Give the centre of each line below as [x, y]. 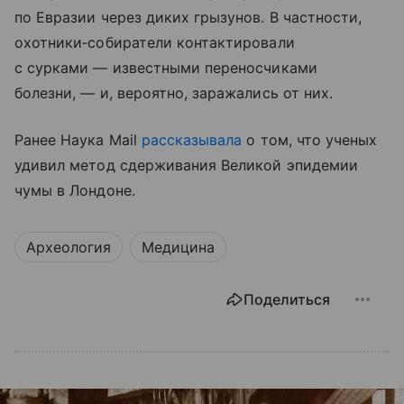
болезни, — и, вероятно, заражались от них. [174, 92]
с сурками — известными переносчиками [166, 67]
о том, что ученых [310, 139]
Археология [69, 247]
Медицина [178, 247]
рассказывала [192, 139]
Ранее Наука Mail [78, 139]
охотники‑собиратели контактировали [155, 42]
